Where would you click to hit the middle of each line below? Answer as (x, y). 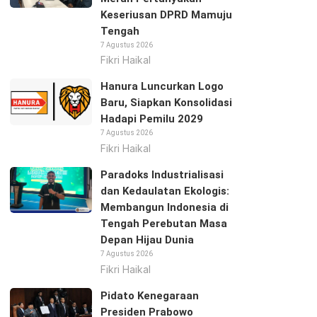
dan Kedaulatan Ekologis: (165, 191)
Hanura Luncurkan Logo (162, 87)
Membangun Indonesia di (164, 207)
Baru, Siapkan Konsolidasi (166, 103)
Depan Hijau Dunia (147, 240)
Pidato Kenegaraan (149, 295)
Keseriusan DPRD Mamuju (166, 15)
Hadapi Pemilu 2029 (151, 119)
